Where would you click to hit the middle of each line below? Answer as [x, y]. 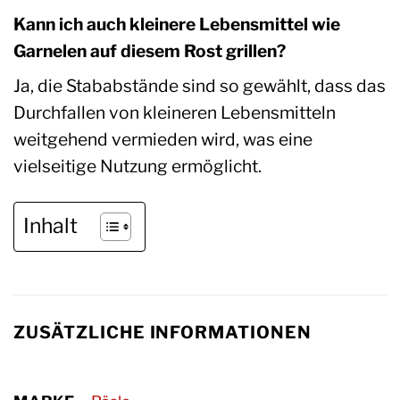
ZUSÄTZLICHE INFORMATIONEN [162, 333]
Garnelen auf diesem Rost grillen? [150, 50]
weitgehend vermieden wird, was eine [163, 140]
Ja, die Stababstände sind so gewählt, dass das [200, 86]
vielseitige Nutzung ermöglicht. [137, 167]
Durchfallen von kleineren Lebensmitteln [175, 113]
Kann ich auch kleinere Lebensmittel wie [177, 24]
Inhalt [50, 226]
